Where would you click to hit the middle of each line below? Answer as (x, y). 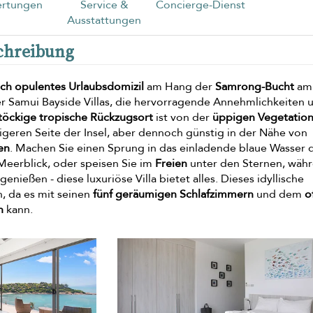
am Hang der (180, 86)
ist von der (183, 117)
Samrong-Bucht (255, 86)
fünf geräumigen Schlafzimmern (173, 194)
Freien (171, 163)
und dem (279, 194)
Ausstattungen (104, 20)
